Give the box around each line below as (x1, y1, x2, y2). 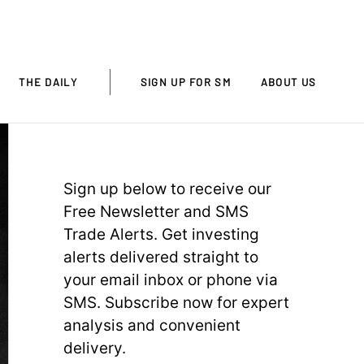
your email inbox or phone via (63, 270, 278, 289)
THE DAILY (19, 75, 77, 89)
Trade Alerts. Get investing (63, 224, 259, 244)
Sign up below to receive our (63, 179, 271, 198)
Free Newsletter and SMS (63, 201, 249, 221)
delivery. (63, 338, 126, 357)
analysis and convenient (63, 315, 240, 335)
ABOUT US (260, 75, 317, 89)
